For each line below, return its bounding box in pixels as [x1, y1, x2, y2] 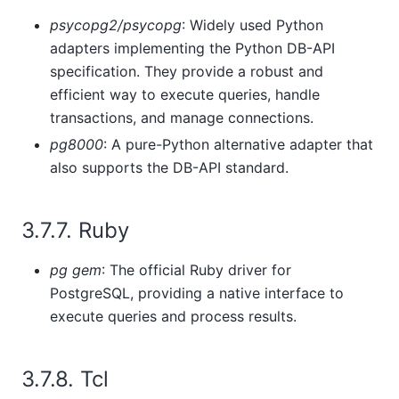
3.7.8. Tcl [21, 366, 115, 393]
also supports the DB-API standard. [50, 158, 289, 176]
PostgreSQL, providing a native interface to [50, 284, 344, 303]
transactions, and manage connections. [50, 108, 313, 126]
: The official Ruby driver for [102, 261, 291, 280]
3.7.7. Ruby [21, 216, 135, 243]
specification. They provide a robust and [50, 61, 323, 80]
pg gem [50, 261, 102, 280]
